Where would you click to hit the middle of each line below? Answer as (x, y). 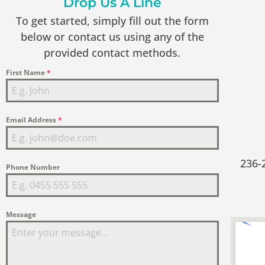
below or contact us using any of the (112, 37)
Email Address (32, 120)
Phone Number (33, 167)
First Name (26, 72)
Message (21, 214)
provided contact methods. (112, 53)
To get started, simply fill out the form (112, 21)
